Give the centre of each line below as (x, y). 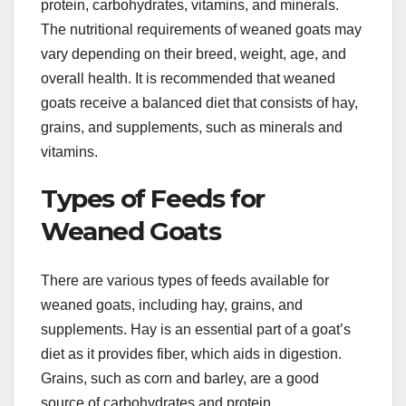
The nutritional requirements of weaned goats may (201, 30)
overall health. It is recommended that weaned (188, 79)
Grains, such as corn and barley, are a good (180, 378)
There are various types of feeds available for (185, 280)
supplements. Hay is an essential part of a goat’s (196, 329)
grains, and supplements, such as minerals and (192, 128)
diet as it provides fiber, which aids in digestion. (191, 353)
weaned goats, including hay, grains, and (172, 304)
